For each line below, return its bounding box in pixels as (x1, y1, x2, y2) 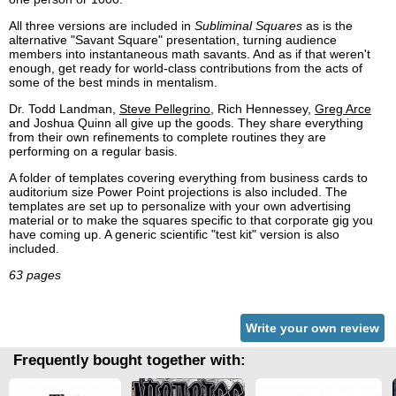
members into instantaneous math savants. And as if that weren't (9, 47, 370, 62)
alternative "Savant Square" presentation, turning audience (9, 33, 337, 48)
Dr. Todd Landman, (9, 102, 119, 117)
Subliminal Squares (194, 19, 302, 34)
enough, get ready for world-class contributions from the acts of (9, 61, 362, 76)
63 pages (9, 268, 61, 283)
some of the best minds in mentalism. (9, 75, 217, 90)
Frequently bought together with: (13, 352, 246, 369)
